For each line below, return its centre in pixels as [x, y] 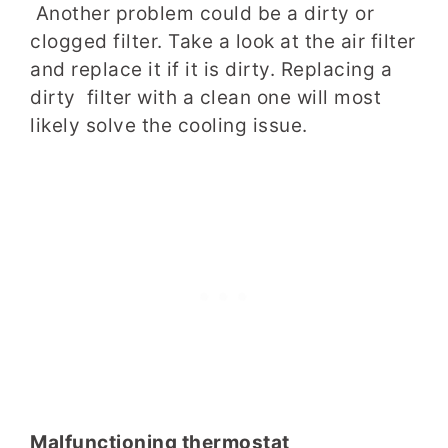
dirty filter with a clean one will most [205, 98]
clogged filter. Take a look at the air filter [223, 42]
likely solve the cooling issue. [169, 126]
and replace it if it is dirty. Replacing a [211, 70]
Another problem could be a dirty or [202, 14]
